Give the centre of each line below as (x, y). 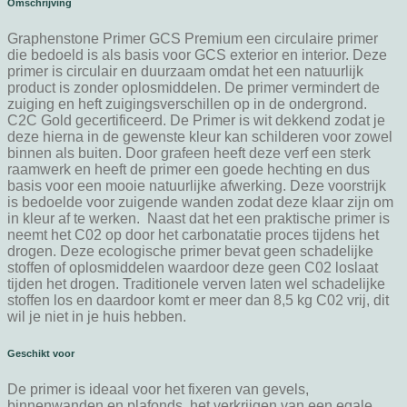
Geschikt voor (41, 354)
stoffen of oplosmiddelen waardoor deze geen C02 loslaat (193, 268)
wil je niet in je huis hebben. (97, 317)
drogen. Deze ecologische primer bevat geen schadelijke (190, 252)
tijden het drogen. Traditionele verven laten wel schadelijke (196, 284)
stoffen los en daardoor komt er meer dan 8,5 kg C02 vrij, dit (198, 301)
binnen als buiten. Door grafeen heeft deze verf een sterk (189, 154)
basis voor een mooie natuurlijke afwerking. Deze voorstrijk (197, 186)
